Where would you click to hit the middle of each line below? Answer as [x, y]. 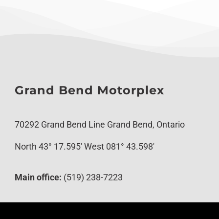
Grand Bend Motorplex [89, 90]
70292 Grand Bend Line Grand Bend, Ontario [99, 125]
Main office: [38, 177]
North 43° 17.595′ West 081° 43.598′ [84, 147]
